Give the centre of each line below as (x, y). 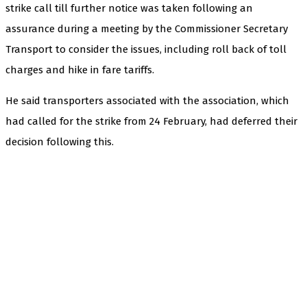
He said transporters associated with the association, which (147, 100)
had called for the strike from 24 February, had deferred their (151, 121)
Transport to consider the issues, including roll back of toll (146, 49)
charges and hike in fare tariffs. (80, 70)
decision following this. (60, 142)
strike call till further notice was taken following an (129, 8)
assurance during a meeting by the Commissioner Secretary (147, 28)
